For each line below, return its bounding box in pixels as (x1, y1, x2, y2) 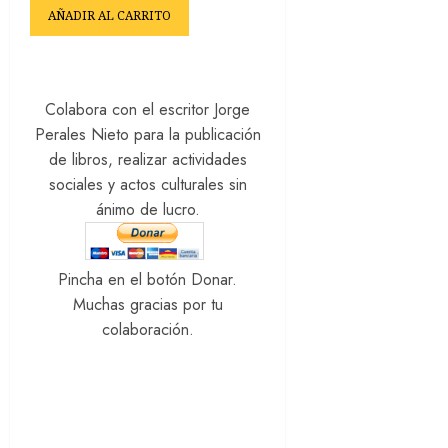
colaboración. (101, 317, 194, 341)
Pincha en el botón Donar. (58, 267, 238, 291)
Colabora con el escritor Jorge (45, 97, 251, 121)
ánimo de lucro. (95, 197, 200, 221)
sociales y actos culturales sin (48, 172, 247, 196)
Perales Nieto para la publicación (34, 122, 261, 146)
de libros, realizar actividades (48, 147, 247, 171)
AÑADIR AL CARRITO (48, 7, 171, 25)
